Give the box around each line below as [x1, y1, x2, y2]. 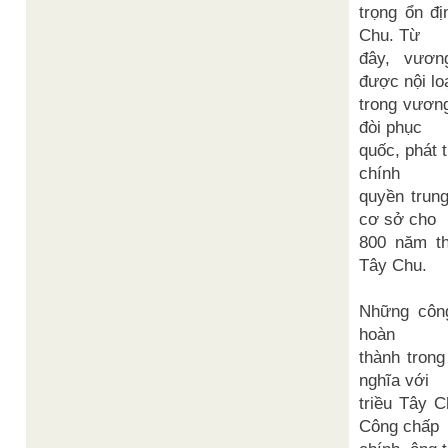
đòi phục [359, 117, 422, 138]
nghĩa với [359, 370, 429, 391]
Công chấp [359, 416, 439, 437]
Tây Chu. [359, 255, 427, 276]
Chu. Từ [359, 25, 420, 46]
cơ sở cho [359, 209, 436, 230]
